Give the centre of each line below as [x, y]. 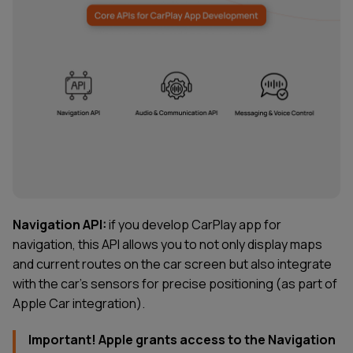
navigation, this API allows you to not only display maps [167, 244]
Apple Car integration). [79, 303]
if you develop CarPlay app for [194, 224]
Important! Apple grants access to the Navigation [182, 339]
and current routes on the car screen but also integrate [172, 264]
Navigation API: [59, 224]
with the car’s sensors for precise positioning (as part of [175, 283]
